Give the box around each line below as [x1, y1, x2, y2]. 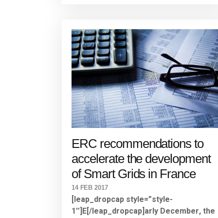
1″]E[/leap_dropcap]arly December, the [72, 205, 215, 217]
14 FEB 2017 [72, 183, 108, 191]
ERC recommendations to [72, 136, 204, 151]
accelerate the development [72, 151, 211, 166]
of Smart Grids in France [72, 166, 196, 181]
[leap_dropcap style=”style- [72, 193, 173, 205]
